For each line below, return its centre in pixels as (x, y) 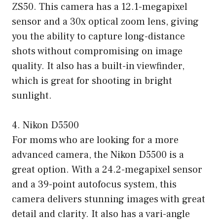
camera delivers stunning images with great (109, 200)
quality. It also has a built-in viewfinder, (98, 66)
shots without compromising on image (97, 52)
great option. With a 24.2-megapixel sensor (107, 170)
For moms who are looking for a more (95, 140)
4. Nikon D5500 (45, 126)
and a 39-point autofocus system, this (94, 185)
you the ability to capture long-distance (98, 37)
